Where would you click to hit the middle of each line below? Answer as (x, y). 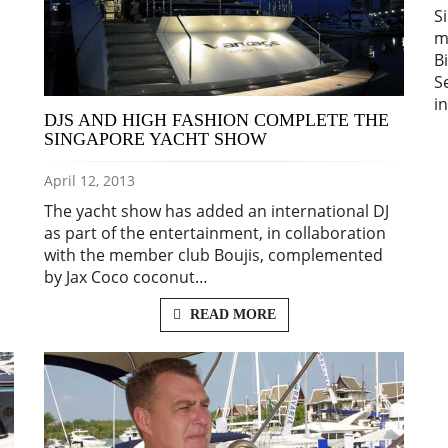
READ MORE (230, 314)
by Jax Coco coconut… (126, 276)
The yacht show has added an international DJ (216, 210)
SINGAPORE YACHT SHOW (155, 138)
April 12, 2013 (89, 180)
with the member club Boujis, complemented (213, 254)
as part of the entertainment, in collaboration (215, 232)
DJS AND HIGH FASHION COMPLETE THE (216, 119)
